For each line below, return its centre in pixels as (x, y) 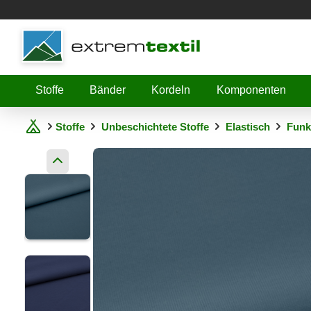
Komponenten (251, 90)
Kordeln (171, 90)
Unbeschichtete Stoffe (155, 127)
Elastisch (248, 127)
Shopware (47, 33)
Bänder (108, 90)
